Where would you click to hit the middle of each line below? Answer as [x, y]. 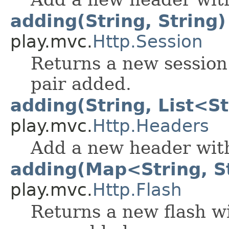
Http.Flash [137, 190]
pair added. [81, 84]
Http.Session [148, 42]
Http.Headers [151, 126]
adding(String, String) [118, 21]
